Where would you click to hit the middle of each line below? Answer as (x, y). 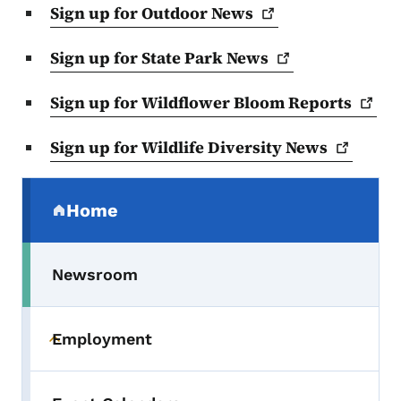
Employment (102, 338)
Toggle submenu (118, 348)
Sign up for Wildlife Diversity (168, 147)
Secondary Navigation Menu (167, 190)
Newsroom (95, 274)
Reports (320, 102)
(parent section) (123, 220)
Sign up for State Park (138, 57)
